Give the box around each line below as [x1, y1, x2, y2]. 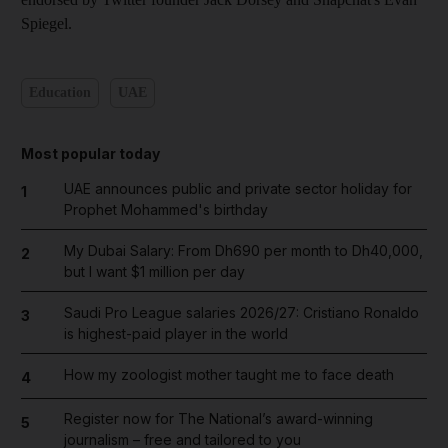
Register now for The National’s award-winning [63, 410, 373, 428]
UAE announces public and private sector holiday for [63, 179, 412, 197]
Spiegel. [21, 14, 72, 32]
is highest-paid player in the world [63, 324, 288, 342]
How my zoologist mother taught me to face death [63, 365, 394, 383]
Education [29, 85, 91, 101]
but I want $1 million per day [63, 262, 245, 280]
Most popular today [21, 144, 160, 162]
